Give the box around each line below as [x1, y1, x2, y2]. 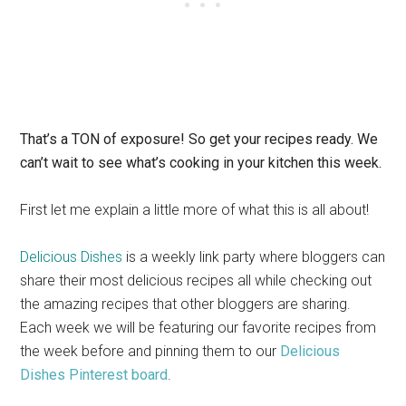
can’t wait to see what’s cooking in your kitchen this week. [20, 153, 382, 171]
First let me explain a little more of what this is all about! [20, 200, 370, 218]
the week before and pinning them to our [20, 342, 281, 360]
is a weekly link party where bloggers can [126, 247, 386, 266]
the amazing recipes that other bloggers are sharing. [20, 295, 352, 313]
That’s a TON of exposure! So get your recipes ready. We [20, 130, 379, 148]
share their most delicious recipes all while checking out [20, 271, 372, 289]
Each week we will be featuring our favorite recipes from [20, 318, 377, 336]
